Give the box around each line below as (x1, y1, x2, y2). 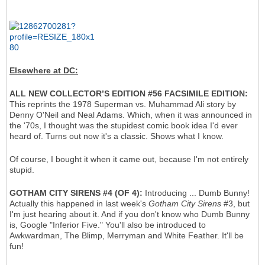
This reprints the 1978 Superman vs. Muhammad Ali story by (9, 99, 236, 109)
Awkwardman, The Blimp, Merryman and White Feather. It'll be (9, 231, 244, 241)
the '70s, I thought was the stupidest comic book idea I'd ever (9, 121, 238, 131)
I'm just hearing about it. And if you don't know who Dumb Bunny (9, 209, 250, 219)
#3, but (221, 199, 250, 209)
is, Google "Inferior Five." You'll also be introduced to (9, 220, 206, 230)
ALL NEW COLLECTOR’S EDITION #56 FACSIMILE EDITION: (9, 89, 248, 99)
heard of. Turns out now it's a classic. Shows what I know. (9, 131, 224, 141)
